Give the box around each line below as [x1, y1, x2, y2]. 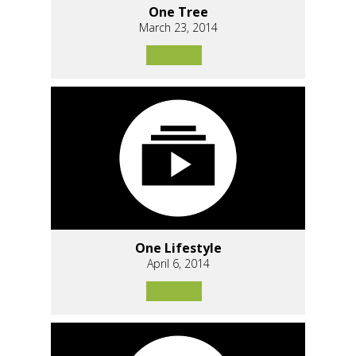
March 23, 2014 [138, 19, 218, 35]
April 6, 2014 [146, 255, 210, 271]
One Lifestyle [134, 238, 222, 257]
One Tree [148, 2, 208, 21]
